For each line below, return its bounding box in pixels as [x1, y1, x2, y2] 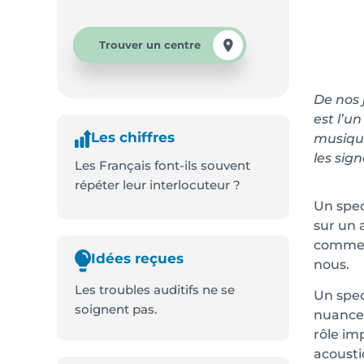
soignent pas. [75, 301, 157, 317]
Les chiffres [91, 129, 175, 146]
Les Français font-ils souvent [75, 158, 250, 174]
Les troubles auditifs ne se [75, 281, 235, 297]
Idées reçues [91, 250, 184, 267]
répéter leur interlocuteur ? [75, 177, 240, 193]
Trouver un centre [99, 38, 201, 52]
